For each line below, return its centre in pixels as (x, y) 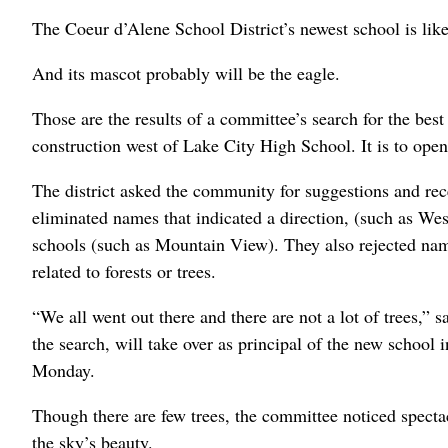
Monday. (63, 370)
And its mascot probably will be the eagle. (186, 73)
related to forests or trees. (124, 271)
